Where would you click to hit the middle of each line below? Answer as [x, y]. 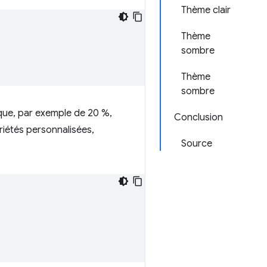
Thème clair [206, 10]
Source [197, 144]
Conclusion [198, 117]
